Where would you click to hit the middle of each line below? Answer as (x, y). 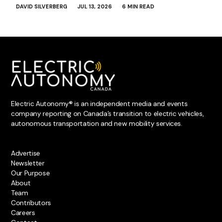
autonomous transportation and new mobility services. (97, 124)
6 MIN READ (138, 7)
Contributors (31, 203)
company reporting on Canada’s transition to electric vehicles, (108, 114)
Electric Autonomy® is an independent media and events (99, 104)
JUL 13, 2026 (95, 7)
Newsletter (28, 163)
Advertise (26, 153)
